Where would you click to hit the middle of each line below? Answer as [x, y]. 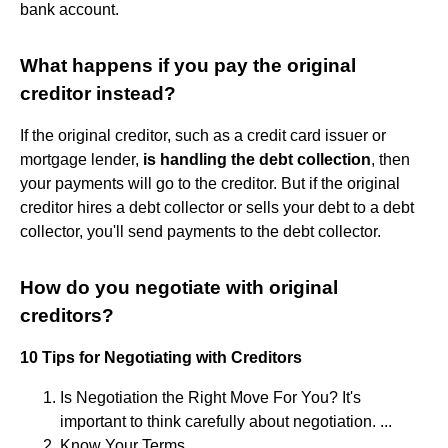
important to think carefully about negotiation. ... [226, 421]
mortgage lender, [81, 159]
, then [390, 159]
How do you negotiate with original [179, 287]
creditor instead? [98, 93]
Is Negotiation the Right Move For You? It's [210, 397]
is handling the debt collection [257, 159]
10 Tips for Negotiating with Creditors [161, 357]
